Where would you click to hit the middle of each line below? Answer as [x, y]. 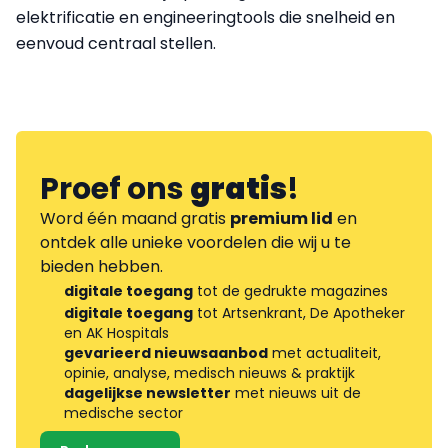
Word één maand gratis [135, 218]
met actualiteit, [324, 352]
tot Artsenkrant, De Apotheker [299, 312]
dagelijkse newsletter [147, 392]
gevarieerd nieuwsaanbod [166, 352]
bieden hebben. [101, 266]
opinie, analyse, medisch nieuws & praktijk [209, 372]
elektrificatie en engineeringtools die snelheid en [205, 17]
